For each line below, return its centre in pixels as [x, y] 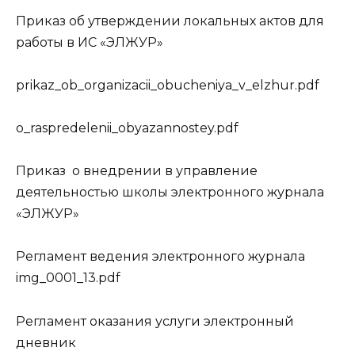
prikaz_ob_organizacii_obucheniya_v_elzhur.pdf [168, 85]
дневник [46, 342]
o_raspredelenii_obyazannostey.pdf [127, 128]
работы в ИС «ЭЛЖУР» [90, 42]
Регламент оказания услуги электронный [155, 321]
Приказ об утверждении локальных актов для [170, 21]
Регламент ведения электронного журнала [160, 257]
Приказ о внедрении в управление [137, 171]
